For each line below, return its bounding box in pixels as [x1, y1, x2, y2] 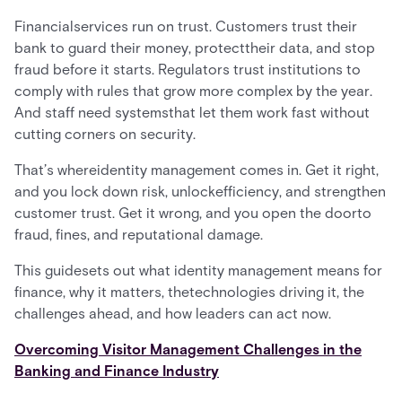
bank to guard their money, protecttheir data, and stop [14, 39, 375, 57]
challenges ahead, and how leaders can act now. [14, 305, 331, 322]
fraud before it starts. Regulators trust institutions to [14, 61, 361, 78]
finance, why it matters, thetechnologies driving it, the [14, 284, 364, 301]
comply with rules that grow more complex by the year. [14, 83, 372, 100]
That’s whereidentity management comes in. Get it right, [14, 162, 379, 179]
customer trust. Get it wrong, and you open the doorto [14, 205, 371, 222]
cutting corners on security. [14, 126, 196, 143]
